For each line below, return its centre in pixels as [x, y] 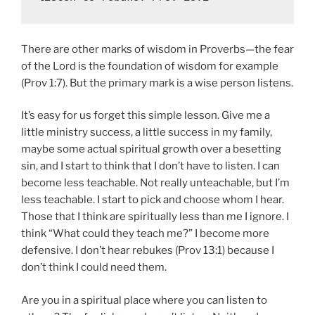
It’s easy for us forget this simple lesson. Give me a [146, 116]
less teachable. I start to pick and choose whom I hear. [153, 200]
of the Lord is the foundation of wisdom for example [150, 66]
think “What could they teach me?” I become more [145, 234]
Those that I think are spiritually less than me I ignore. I [155, 217]
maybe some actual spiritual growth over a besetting [151, 149]
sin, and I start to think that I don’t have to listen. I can [150, 166]
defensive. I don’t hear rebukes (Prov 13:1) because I [148, 251]
